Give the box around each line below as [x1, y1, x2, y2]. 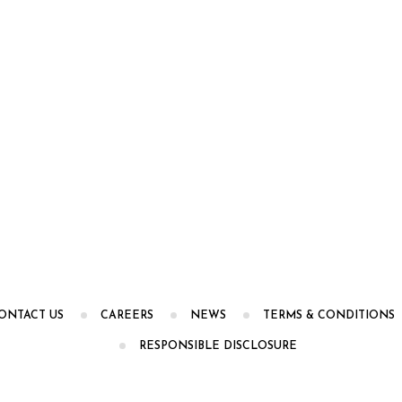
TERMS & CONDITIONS [263, 310, 395, 322]
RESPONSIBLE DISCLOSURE [138, 341, 297, 353]
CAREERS [100, 310, 153, 322]
